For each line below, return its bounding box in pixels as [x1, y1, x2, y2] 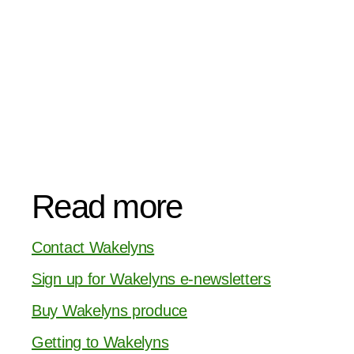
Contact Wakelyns [32, 239, 155, 256]
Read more [32, 188, 183, 225]
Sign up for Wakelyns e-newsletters [32, 270, 271, 288]
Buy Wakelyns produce [32, 302, 187, 319]
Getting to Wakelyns [32, 333, 169, 351]
